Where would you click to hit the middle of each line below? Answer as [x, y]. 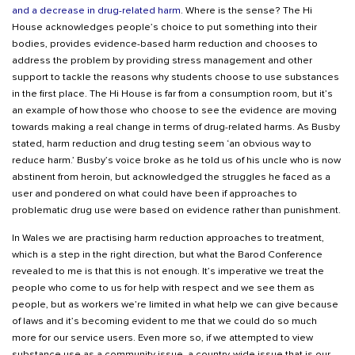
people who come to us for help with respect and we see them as [163, 288]
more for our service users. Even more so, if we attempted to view [162, 338]
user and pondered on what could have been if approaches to [155, 194]
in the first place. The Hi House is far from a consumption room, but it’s [172, 94]
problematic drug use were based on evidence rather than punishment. [176, 210]
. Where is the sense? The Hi [246, 11]
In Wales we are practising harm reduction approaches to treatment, [168, 238]
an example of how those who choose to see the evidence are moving [174, 111]
